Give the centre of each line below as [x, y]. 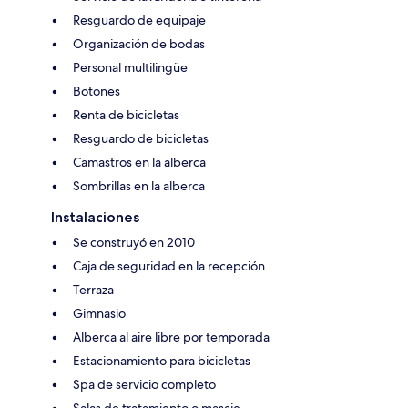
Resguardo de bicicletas [141, 139]
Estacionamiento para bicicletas [162, 361]
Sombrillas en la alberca [139, 186]
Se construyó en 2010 [134, 243]
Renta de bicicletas [126, 115]
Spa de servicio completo [144, 385]
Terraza [93, 290]
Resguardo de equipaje [139, 20]
